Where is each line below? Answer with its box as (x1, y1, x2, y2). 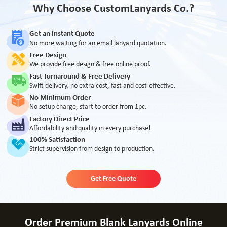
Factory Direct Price (29, 115, 90, 123)
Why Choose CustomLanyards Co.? (33, 3, 194, 14)
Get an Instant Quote (29, 30, 95, 39)
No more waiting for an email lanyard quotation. (29, 40, 167, 48)
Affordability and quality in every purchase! (29, 124, 152, 132)
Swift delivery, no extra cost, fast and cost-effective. (29, 82, 176, 90)
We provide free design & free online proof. (29, 61, 152, 69)
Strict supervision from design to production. (29, 145, 155, 154)
